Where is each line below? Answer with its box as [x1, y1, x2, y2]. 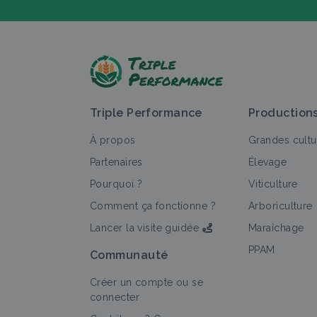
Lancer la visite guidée [90, 222, 200, 234]
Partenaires [90, 156, 143, 168]
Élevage [248, 156, 287, 168]
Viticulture [248, 178, 298, 190]
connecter [90, 292, 139, 304]
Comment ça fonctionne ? [90, 200, 217, 212]
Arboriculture [248, 200, 313, 212]
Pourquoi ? [90, 178, 143, 190]
